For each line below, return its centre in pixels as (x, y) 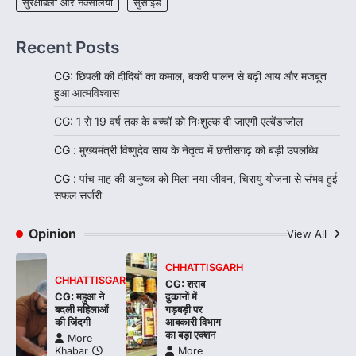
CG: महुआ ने (79, 297)
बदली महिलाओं (81, 310)
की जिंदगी (72, 322)
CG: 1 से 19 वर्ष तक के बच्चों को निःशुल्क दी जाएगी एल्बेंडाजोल (178, 122)
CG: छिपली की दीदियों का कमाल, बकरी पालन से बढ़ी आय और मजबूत (190, 76)
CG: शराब (186, 284)
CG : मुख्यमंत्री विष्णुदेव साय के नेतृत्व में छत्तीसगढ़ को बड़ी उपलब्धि (186, 150)
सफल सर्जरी (78, 195)
